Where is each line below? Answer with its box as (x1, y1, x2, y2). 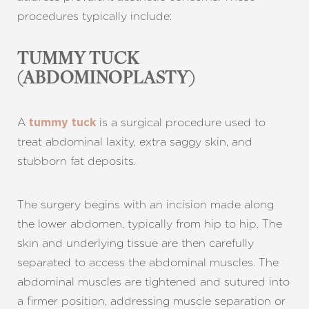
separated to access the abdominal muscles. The (17, 256, 279, 269)
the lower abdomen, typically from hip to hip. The (17, 217, 282, 230)
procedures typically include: (17, 10, 172, 23)
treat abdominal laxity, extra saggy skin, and (17, 135, 252, 148)
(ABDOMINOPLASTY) (17, 71, 196, 88)
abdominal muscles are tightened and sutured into (17, 275, 290, 288)
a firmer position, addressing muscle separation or (17, 295, 286, 308)
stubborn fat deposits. (17, 154, 136, 168)
